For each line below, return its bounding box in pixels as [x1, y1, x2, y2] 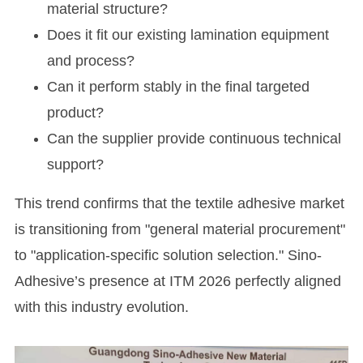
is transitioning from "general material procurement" [14, 220, 345, 237]
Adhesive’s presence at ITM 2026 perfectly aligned [14, 272, 341, 289]
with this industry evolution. [14, 298, 189, 315]
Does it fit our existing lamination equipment [46, 27, 329, 44]
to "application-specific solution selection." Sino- [14, 246, 322, 263]
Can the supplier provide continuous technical [46, 130, 341, 147]
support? [46, 156, 104, 173]
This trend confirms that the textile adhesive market [14, 194, 344, 211]
